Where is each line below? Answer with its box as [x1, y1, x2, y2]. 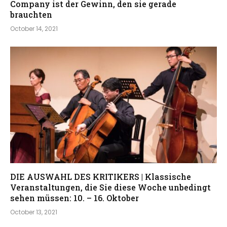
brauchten [10, 9, 52, 20]
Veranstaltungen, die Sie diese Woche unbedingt [10, 181, 211, 193]
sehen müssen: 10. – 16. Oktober [10, 192, 139, 203]
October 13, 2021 [10, 207, 57, 216]
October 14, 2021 [10, 24, 58, 33]
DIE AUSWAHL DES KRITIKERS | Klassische [10, 171, 191, 182]
